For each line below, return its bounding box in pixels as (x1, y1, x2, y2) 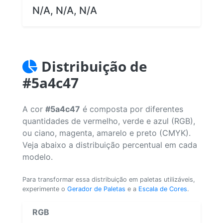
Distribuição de (41, 56, 147, 76)
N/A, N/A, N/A (32, 4, 97, 16)
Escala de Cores (138, 185, 187, 193)
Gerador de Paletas (67, 185, 125, 193)
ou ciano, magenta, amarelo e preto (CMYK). (22, 127, 191, 138)
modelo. (22, 151, 53, 162)
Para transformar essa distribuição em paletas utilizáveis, (22, 175, 195, 183)
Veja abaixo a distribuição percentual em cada (22, 139, 197, 150)
